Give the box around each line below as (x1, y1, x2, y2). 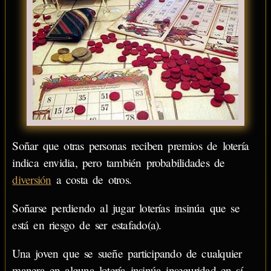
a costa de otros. (51, 172, 132, 188)
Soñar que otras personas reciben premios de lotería (12, 138, 249, 154)
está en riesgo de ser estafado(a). (12, 217, 162, 233)
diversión (12, 172, 51, 188)
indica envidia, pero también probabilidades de (12, 155, 225, 171)
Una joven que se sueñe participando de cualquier (12, 246, 242, 261)
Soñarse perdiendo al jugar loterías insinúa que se (12, 200, 240, 216)
